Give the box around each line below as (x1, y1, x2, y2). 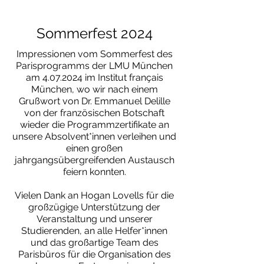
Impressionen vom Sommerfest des (16, 48, 173, 60)
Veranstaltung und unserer (36, 213, 153, 225)
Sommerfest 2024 (36, 25, 153, 42)
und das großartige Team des (30, 237, 159, 248)
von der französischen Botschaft (24, 107, 164, 118)
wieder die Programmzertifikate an (19, 119, 169, 130)
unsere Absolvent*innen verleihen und (12, 131, 176, 142)
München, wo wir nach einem (31, 84, 158, 95)
